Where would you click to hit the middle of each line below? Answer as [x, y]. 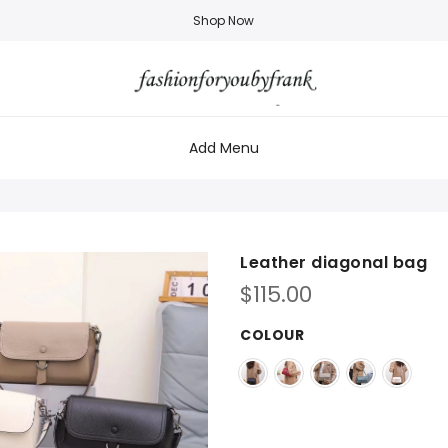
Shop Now [224, 20]
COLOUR [272, 334]
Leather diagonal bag [333, 262]
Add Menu [224, 147]
